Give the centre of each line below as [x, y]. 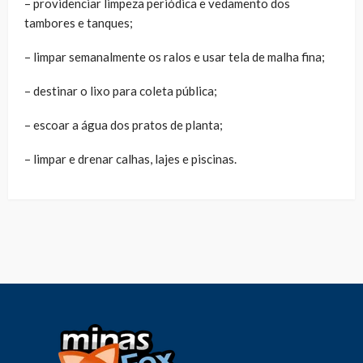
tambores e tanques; [79, 22]
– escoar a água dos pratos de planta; [124, 124]
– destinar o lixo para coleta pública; [121, 90]
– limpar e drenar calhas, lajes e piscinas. [130, 158]
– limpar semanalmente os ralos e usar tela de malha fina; [175, 56]
